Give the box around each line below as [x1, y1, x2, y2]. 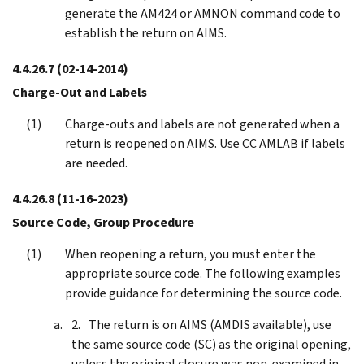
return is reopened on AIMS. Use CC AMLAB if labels [65, 134, 345, 152]
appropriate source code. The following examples [65, 264, 340, 282]
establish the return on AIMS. [65, 24, 227, 41]
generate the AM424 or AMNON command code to [65, 4, 340, 22]
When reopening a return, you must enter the [65, 245, 316, 262]
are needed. [65, 154, 128, 171]
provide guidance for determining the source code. [65, 284, 342, 301]
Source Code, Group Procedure [12, 213, 194, 231]
